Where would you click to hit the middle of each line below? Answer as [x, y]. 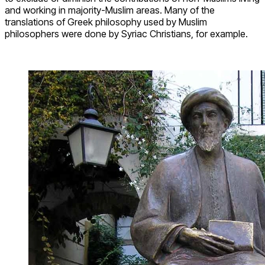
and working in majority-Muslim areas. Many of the [110, 10]
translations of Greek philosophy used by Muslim [106, 22]
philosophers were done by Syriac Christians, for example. [126, 33]
